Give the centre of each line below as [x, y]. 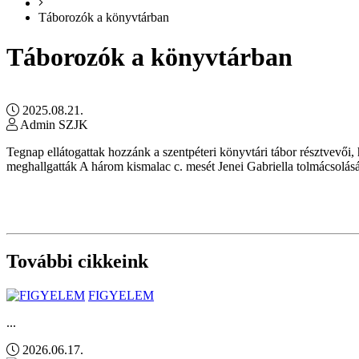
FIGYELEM [121, 296]
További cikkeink [77, 262]
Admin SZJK [53, 125]
